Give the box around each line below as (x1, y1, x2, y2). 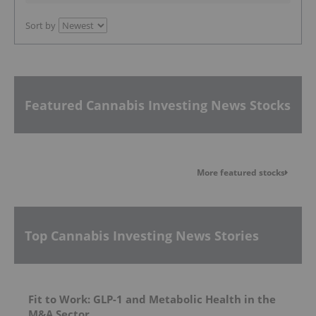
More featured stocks (197, 166, 285, 179)
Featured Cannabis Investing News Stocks (25, 96, 291, 114)
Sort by (25, 19, 56, 32)
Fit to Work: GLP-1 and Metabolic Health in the (28, 291, 276, 306)
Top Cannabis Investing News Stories (25, 226, 259, 244)
